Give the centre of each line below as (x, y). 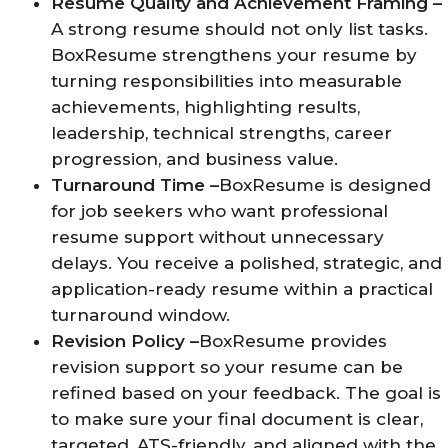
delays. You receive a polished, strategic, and (246, 263)
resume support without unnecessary (217, 237)
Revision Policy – (125, 341)
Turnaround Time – (135, 185)
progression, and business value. (194, 159)
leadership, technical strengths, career (221, 133)
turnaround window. (140, 315)
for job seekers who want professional (219, 211)
